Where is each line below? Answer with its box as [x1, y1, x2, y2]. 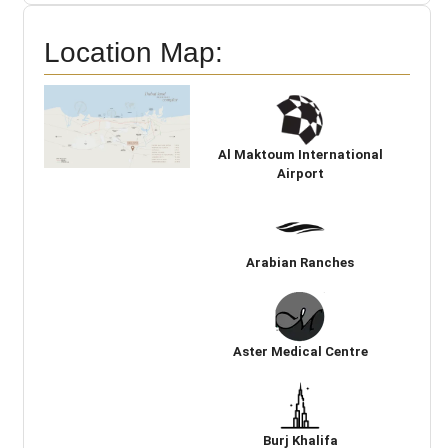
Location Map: [44, 37, 223, 69]
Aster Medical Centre [232, 344, 368, 360]
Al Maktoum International [217, 147, 383, 163]
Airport [276, 166, 324, 182]
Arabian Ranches [246, 255, 355, 271]
